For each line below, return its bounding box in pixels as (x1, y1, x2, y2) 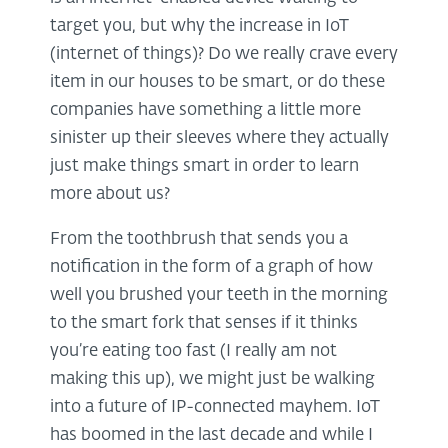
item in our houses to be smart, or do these (50, 74, 385, 92)
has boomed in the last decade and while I (50, 427, 373, 445)
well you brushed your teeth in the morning (50, 287, 388, 305)
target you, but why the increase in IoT (50, 18, 349, 36)
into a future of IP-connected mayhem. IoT (50, 399, 380, 417)
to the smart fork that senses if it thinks (50, 315, 358, 333)
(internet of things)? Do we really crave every (50, 46, 398, 64)
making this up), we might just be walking (50, 371, 375, 389)
